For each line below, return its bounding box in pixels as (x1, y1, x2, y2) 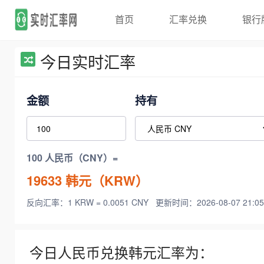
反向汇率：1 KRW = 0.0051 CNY (27, 196, 151, 209)
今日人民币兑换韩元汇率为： (29, 242, 213, 263)
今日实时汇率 (40, 50, 136, 73)
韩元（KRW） (62, 170, 148, 190)
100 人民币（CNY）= (27, 151, 118, 165)
